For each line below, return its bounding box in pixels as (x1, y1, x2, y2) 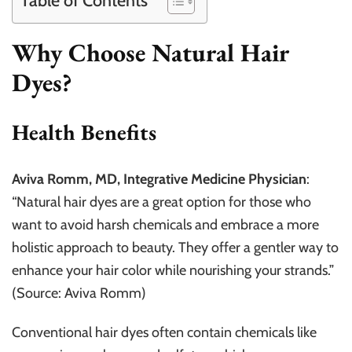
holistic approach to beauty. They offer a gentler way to (12, 238, 339, 256)
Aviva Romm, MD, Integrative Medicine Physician (12, 170, 306, 188)
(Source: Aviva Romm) (12, 284, 146, 302)
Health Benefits (12, 117, 156, 146)
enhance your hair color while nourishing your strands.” (12, 261, 334, 279)
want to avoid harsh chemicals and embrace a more (12, 215, 319, 233)
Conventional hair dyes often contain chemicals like (12, 323, 317, 341)
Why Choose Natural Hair (12, 36, 289, 69)
